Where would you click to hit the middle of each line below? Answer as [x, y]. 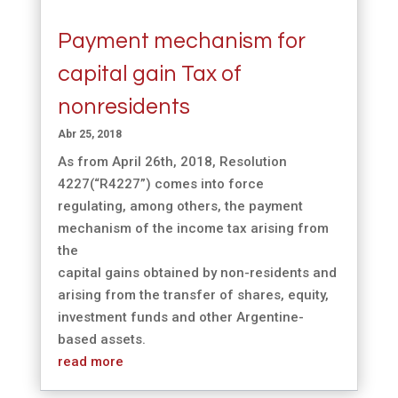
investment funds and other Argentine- [180, 318]
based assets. [101, 340]
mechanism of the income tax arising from [193, 229]
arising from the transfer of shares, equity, [193, 295]
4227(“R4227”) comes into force [160, 184]
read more [90, 362]
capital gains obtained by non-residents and [197, 273]
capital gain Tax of [149, 74]
